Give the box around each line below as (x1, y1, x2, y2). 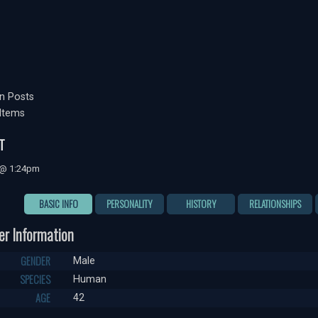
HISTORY (185, 196, 216, 211)
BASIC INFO (38, 196, 78, 211)
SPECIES (20, 271, 51, 287)
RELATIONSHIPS (249, 196, 302, 211)
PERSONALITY (106, 196, 153, 211)
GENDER (21, 253, 51, 268)
